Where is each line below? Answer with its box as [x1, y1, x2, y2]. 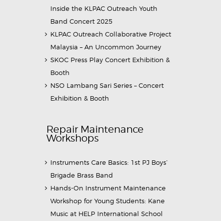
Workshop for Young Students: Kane [50, 196, 165, 205]
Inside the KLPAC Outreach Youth [50, 4, 158, 13]
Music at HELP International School [50, 209, 163, 218]
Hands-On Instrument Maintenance [50, 184, 166, 192]
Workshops [46, 132, 99, 145]
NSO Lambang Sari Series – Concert [50, 81, 164, 90]
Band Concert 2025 [50, 17, 113, 26]
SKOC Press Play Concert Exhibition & [50, 56, 170, 64]
